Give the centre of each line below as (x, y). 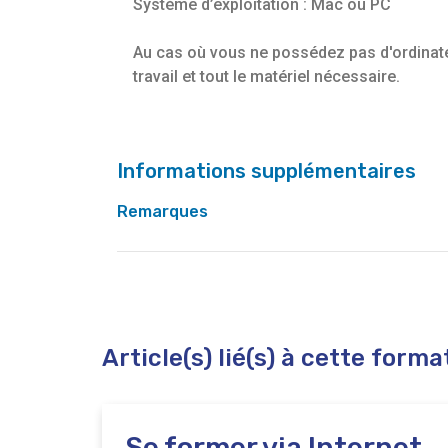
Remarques (162, 212)
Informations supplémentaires (266, 171)
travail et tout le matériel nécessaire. (266, 77)
